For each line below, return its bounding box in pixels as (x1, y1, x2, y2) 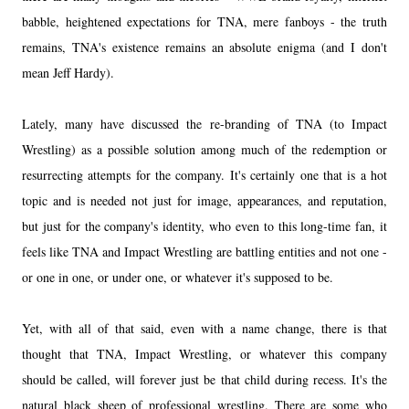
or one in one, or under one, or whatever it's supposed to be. (22, 267, 338, 286)
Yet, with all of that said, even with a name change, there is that (22, 319, 387, 337)
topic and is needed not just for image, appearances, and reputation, (22, 191, 387, 209)
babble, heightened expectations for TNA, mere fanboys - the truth (22, 12, 387, 30)
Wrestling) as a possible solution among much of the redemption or (22, 140, 387, 158)
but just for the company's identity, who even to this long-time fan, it (22, 216, 387, 235)
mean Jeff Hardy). (22, 63, 119, 81)
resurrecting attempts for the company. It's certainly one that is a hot (22, 165, 387, 184)
